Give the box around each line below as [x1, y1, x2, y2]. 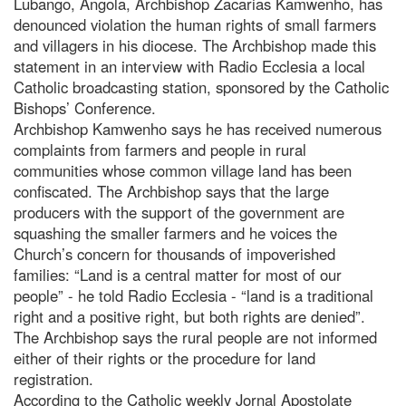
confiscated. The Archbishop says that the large [14, 179, 329, 202]
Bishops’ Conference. [14, 96, 156, 119]
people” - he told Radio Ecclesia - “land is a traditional [14, 284, 373, 306]
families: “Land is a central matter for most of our [14, 263, 342, 285]
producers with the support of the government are [14, 200, 344, 223]
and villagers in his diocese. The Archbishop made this [14, 34, 376, 56]
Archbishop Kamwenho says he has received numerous [14, 117, 382, 140]
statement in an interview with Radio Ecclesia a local [14, 54, 365, 77]
